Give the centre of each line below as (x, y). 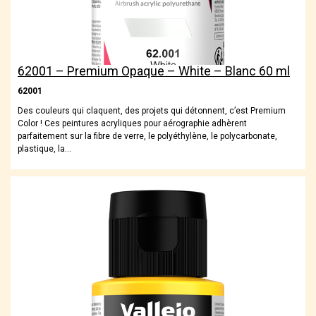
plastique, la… (44, 149)
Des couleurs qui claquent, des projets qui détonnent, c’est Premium (152, 111)
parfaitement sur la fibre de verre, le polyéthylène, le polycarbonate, (147, 136)
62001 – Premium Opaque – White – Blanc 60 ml (154, 71)
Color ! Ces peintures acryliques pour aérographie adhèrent (132, 124)
